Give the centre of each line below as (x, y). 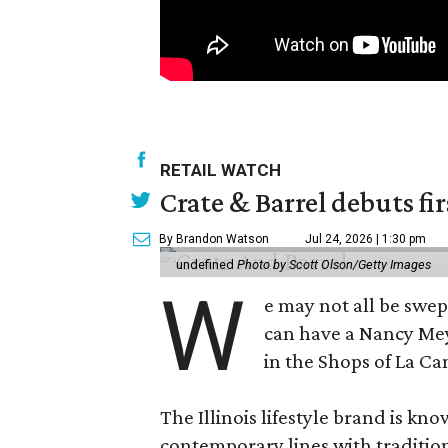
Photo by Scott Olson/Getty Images (334, 264)
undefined (207, 264)
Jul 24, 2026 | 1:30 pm (366, 239)
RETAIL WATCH (221, 170)
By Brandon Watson (214, 239)
